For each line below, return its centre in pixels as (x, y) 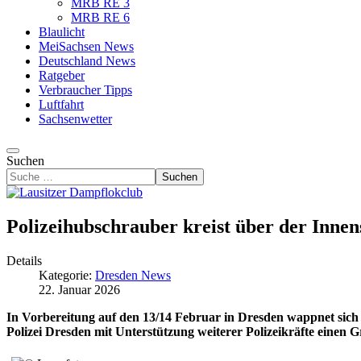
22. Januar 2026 (79, 289)
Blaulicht (62, 32)
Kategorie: (67, 275)
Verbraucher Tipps (85, 90)
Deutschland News (87, 61)
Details (24, 260)
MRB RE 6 (100, 17)
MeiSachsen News (86, 46)
